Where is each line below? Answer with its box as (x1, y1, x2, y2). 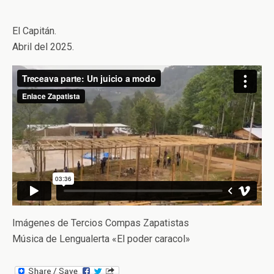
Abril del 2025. (12, 40, 74, 53)
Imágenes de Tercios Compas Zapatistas (12, 217, 189, 229)
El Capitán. (12, 24, 56, 37)
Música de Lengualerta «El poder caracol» (12, 232, 190, 245)
